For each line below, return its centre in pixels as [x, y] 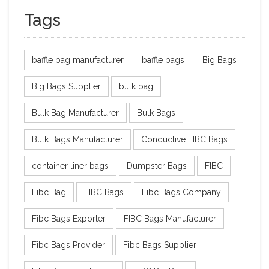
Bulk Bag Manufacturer [75, 113]
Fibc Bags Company [181, 192]
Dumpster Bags [157, 165]
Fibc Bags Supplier [160, 245]
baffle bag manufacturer [78, 60]
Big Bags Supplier [66, 86]
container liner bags [70, 165]
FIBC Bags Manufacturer [170, 218]
